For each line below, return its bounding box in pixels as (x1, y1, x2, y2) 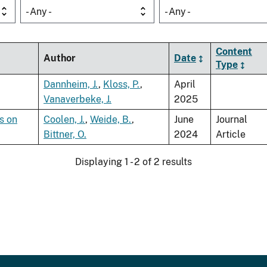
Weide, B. (90, 114, 132, 126)
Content (216, 46, 252, 58)
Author (44, 52, 76, 64)
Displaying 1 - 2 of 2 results (75, 156, 192, 168)
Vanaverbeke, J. (44, 94, 111, 105)
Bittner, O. (44, 129, 86, 141)
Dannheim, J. (44, 79, 98, 91)
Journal (216, 114, 247, 126)
